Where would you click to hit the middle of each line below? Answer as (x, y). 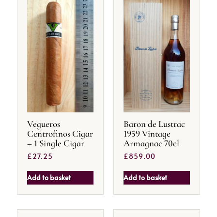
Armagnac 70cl (151, 143)
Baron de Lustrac (154, 124)
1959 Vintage (147, 133)
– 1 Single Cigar (56, 143)
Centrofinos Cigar (60, 133)
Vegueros (44, 124)
